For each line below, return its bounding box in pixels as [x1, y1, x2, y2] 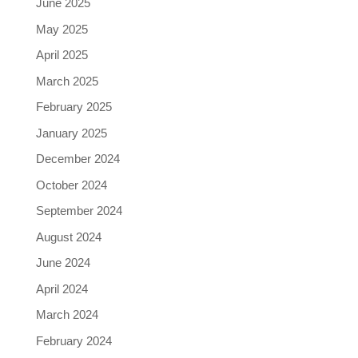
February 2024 [35, 333, 112, 348]
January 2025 [35, 125, 107, 140]
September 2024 [35, 204, 122, 217]
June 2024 [35, 256, 90, 269]
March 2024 [35, 308, 98, 321]
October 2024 [35, 177, 107, 192]
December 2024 [35, 152, 120, 165]
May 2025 [35, 22, 88, 36]
